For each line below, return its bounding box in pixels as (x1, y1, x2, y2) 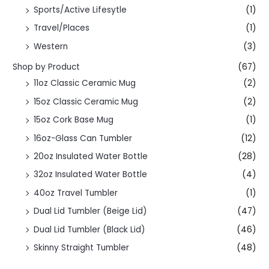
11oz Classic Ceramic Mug (34, 77, 136, 89)
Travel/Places (34, 22, 90, 34)
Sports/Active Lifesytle (34, 4, 127, 16)
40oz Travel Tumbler (34, 187, 118, 199)
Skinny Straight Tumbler (34, 241, 130, 253)
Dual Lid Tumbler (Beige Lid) (34, 205, 148, 217)
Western (34, 40, 68, 52)
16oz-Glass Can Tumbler (34, 132, 133, 144)
